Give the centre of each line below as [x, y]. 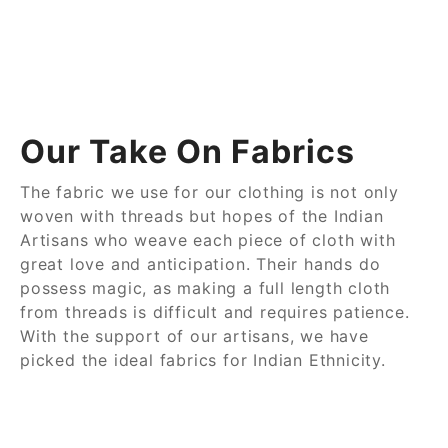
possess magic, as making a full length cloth [205, 287]
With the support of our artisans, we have [194, 335]
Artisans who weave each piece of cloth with [208, 239]
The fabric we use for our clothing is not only [209, 191]
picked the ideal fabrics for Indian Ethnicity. [203, 359]
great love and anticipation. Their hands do [200, 263]
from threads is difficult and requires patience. [215, 311]
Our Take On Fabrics [187, 151]
